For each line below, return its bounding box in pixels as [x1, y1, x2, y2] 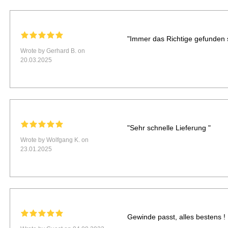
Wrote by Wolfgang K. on [20, 136, 89, 144]
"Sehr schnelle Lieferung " [127, 124, 211, 132]
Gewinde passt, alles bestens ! [127, 213, 225, 221]
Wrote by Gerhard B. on [20, 47, 85, 55]
